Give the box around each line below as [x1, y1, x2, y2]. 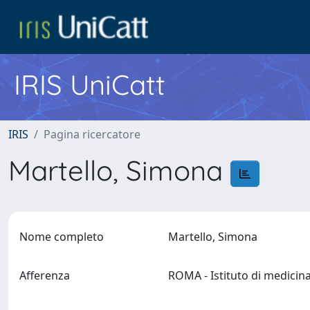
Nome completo [19, 229, 104, 244]
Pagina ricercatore [44, 127, 140, 142]
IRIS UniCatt [14, 67, 165, 102]
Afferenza [19, 268, 70, 283]
